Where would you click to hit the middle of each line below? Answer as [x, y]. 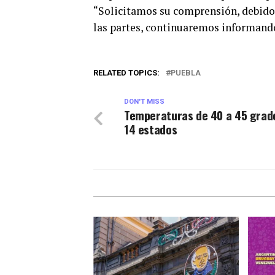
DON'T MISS [144, 102]
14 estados [151, 129]
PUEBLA [186, 73]
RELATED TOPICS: [126, 73]
